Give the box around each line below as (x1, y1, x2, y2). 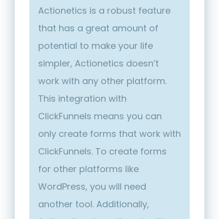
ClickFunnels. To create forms (38, 145, 167, 158)
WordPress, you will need (38, 180, 146, 193)
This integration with (38, 92, 127, 105)
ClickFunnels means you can (38, 110, 162, 123)
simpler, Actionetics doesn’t (38, 57, 159, 70)
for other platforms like (38, 163, 139, 175)
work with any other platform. (38, 75, 167, 88)
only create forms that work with (38, 128, 181, 140)
